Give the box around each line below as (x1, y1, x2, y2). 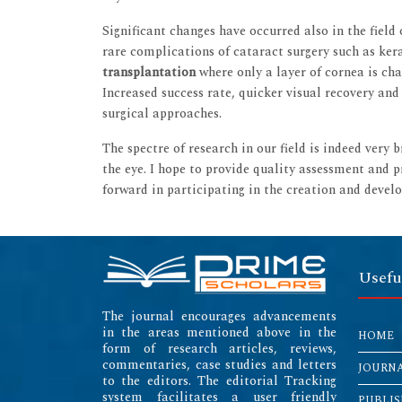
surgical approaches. (102, 104, 222, 124)
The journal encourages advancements (102, 307, 336, 327)
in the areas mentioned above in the (102, 323, 336, 343)
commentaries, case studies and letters (102, 355, 336, 375)
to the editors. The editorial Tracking (102, 371, 336, 391)
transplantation (102, 63, 196, 83)
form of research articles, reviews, (102, 339, 336, 359)
